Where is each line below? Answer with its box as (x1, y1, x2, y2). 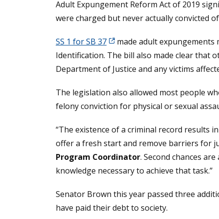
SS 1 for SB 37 (56, 36, 107, 47)
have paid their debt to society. (56, 202, 168, 214)
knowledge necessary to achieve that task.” (56, 165, 213, 176)
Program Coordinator (56, 152, 140, 163)
